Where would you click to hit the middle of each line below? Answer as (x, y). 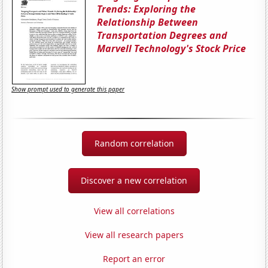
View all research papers (134, 234)
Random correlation (134, 143)
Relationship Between (148, 22)
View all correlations (134, 211)
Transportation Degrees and (162, 35)
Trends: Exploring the (147, 9)
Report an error (134, 258)
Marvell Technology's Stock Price (172, 48)
